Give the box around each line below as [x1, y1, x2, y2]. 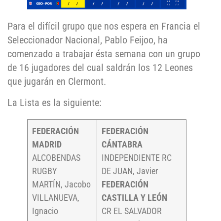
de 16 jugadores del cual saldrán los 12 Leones [7, 62, 193, 74]
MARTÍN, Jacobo [32, 179, 91, 189]
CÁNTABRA [102, 139, 143, 149]
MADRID [32, 139, 62, 149]
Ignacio [32, 205, 58, 216]
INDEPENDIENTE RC [102, 152, 172, 163]
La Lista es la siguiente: [7, 96, 102, 109]
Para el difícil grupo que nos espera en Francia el [7, 20, 200, 33]
